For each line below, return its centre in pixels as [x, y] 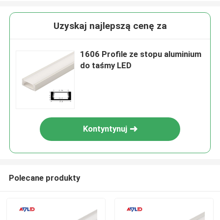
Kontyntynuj [105, 129]
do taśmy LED [106, 66]
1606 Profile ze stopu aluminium [141, 54]
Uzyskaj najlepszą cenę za [110, 26]
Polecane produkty [44, 178]
